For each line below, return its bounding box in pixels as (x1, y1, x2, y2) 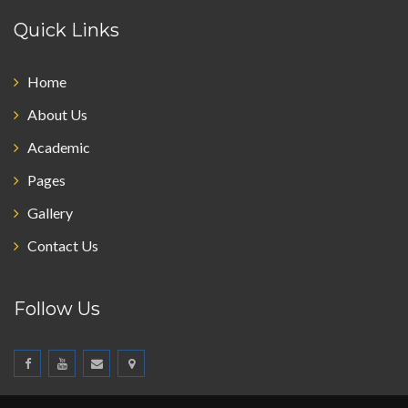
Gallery (27, 204, 73, 221)
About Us (27, 106, 87, 123)
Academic (27, 138, 90, 156)
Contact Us (27, 237, 98, 254)
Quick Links (14, 19, 119, 41)
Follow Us (14, 298, 100, 320)
